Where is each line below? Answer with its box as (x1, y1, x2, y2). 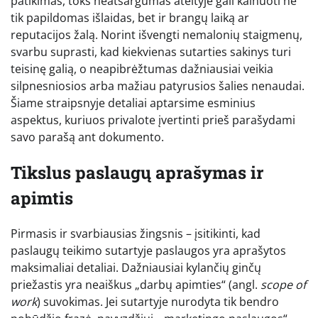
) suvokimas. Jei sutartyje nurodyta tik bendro (37, 293, 279, 309)
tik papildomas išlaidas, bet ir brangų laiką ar (11, 9, 249, 26)
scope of (261, 276, 306, 292)
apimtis (11, 186, 73, 209)
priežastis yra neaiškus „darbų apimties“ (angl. (11, 276, 261, 292)
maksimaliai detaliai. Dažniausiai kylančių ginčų (11, 259, 261, 275)
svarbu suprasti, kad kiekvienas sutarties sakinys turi (11, 43, 291, 60)
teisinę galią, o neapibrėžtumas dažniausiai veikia (11, 60, 273, 77)
